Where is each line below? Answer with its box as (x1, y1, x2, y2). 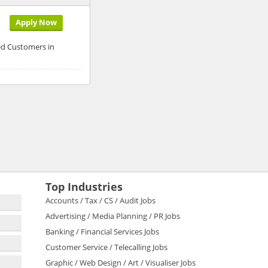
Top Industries (45, 179, 123, 194)
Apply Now (15, 16, 57, 28)
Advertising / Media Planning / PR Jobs (45, 210, 180, 221)
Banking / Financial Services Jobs (45, 226, 159, 237)
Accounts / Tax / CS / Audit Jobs (45, 194, 156, 206)
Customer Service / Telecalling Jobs (45, 241, 167, 252)
